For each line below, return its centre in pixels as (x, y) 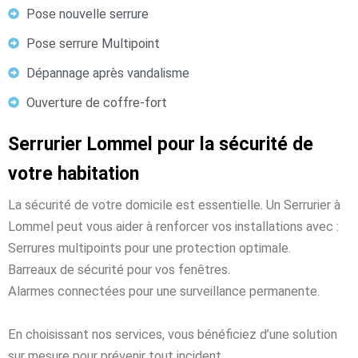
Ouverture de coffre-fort (96, 102)
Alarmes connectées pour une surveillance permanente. (164, 291)
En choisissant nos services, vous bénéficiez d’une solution (173, 334)
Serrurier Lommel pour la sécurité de (161, 144)
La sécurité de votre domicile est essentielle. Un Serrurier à (174, 205)
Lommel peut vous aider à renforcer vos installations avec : (173, 226)
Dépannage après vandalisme (107, 73)
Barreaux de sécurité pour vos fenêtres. (119, 269)
